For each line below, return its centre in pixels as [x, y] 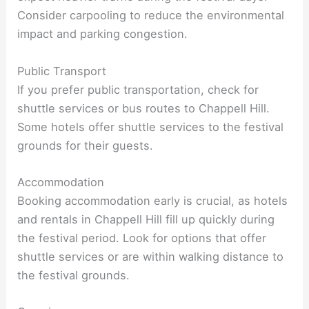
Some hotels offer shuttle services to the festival [151, 127]
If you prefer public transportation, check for [138, 89]
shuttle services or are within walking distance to [151, 256]
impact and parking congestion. [103, 34]
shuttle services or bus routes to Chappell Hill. [144, 108]
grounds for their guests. [86, 145]
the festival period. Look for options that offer [142, 238]
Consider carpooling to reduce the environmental [151, 16]
